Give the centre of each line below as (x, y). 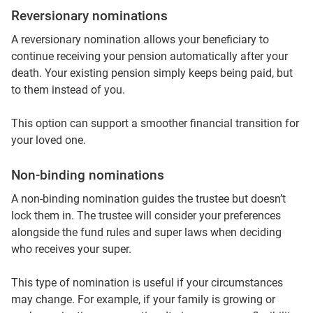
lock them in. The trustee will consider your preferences (146, 216)
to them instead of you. (68, 90)
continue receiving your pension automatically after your (150, 57)
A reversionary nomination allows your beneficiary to (140, 40)
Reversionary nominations (89, 16)
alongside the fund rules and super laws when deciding (146, 233)
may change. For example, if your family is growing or (143, 300)
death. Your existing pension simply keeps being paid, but (152, 73)
